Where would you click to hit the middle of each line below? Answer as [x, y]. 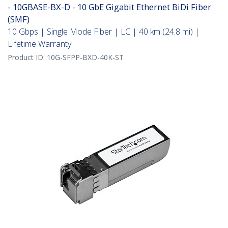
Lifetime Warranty [39, 44]
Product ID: [27, 58]
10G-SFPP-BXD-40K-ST [85, 58]
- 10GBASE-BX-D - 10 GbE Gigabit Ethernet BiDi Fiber [109, 7]
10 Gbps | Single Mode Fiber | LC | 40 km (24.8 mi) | [104, 32]
